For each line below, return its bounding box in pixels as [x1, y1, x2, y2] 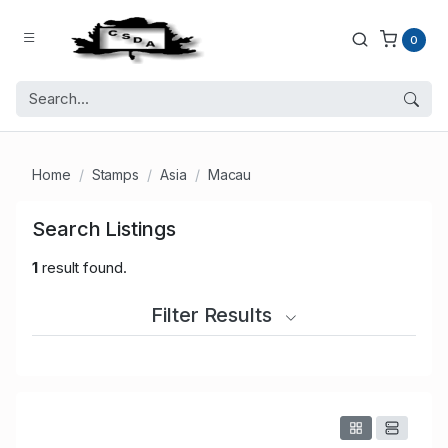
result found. [37, 258, 127, 278]
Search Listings [32, 217, 176, 242]
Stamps [91, 166, 140, 184]
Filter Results [151, 303, 277, 328]
